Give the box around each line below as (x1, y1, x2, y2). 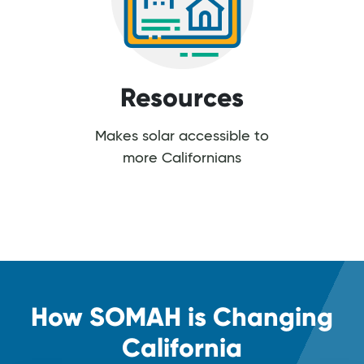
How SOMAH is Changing (31, 300, 333, 333)
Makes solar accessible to (95, 128, 269, 144)
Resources (120, 80, 244, 114)
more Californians (123, 150, 241, 166)
